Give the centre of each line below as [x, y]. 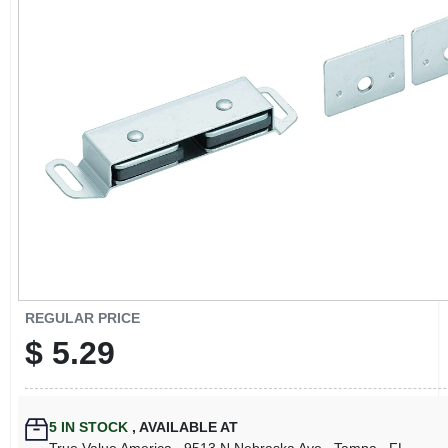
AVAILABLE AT [186, 427]
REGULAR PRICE [82, 317]
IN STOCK [92, 427]
